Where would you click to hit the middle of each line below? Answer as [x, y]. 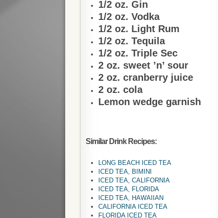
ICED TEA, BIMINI [125, 172]
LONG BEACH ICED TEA [135, 163]
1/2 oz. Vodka [129, 17]
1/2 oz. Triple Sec [138, 53]
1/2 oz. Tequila [132, 41]
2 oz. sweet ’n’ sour [144, 65]
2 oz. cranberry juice [146, 77]
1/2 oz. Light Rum [139, 29]
